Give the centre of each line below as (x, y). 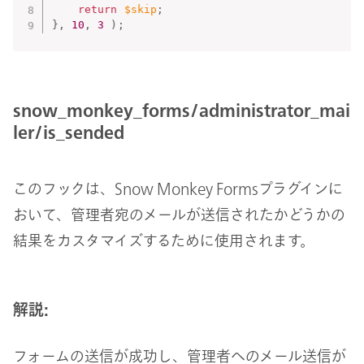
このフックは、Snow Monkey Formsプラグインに (178, 188)
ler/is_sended (69, 132)
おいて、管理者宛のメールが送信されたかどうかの (179, 214)
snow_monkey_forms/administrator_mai (182, 110)
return (97, 10)
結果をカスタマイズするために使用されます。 (164, 240)
